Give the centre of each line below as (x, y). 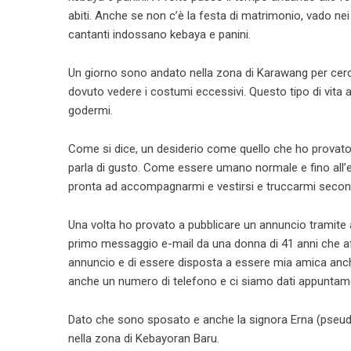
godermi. (90, 110)
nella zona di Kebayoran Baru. (144, 338)
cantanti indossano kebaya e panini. (159, 34)
